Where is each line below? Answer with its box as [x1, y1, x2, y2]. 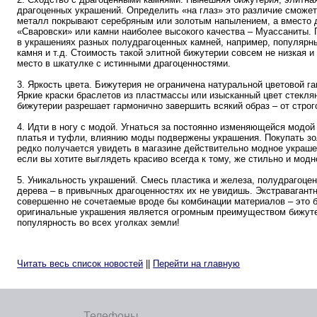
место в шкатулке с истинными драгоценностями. [17, 57, 231, 69]
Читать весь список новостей [17, 258, 144, 269]
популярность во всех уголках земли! [17, 217, 180, 228]
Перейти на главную [153, 258, 241, 269]
